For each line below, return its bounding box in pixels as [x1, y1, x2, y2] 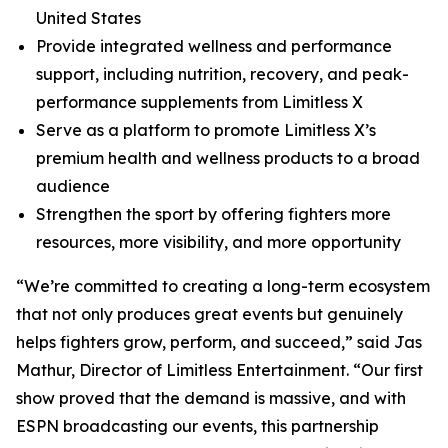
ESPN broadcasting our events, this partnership [16, 416, 379, 437]
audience [36, 176, 110, 197]
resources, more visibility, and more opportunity [36, 232, 401, 253]
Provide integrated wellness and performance [36, 36, 392, 57]
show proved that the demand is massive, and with [16, 388, 406, 409]
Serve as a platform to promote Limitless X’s [36, 120, 376, 141]
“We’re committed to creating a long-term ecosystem [16, 276, 430, 297]
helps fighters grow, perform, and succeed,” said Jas [16, 332, 422, 353]
